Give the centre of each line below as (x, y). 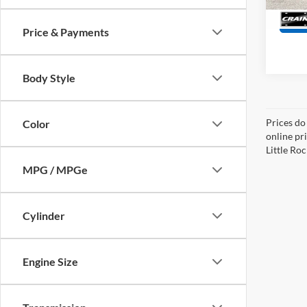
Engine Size (50, 261)
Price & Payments (66, 32)
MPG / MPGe (55, 170)
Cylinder (44, 216)
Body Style (49, 78)
